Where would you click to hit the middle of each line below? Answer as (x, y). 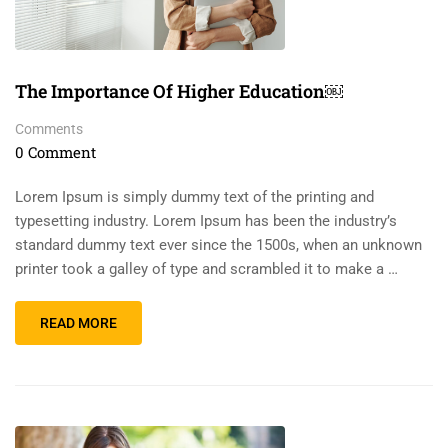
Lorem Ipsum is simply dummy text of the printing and (194, 196)
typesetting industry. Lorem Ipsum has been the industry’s (206, 220)
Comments (49, 128)
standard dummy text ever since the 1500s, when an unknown (218, 244)
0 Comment (55, 151)
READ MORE (78, 322)
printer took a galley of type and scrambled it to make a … (206, 268)
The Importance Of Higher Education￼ (179, 90)
